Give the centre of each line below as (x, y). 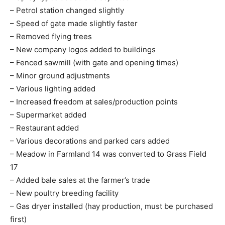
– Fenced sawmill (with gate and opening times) (94, 63)
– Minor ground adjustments (60, 76)
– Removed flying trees (51, 37)
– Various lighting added (53, 89)
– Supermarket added (48, 115)
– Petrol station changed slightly (67, 11)
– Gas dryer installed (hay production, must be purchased (111, 206)
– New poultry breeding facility (64, 193)
